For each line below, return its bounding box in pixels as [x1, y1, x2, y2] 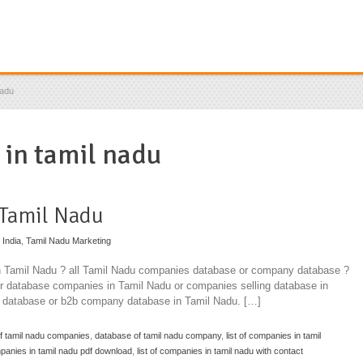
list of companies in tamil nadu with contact [137, 345, 303, 356]
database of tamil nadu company [95, 330, 221, 340]
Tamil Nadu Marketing [26, 236, 111, 246]
